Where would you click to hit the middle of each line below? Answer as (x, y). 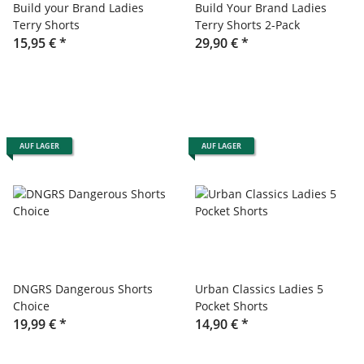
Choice (31, 305)
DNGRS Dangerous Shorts (83, 288)
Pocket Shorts (232, 305)
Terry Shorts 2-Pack (247, 24)
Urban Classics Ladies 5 (259, 288)
